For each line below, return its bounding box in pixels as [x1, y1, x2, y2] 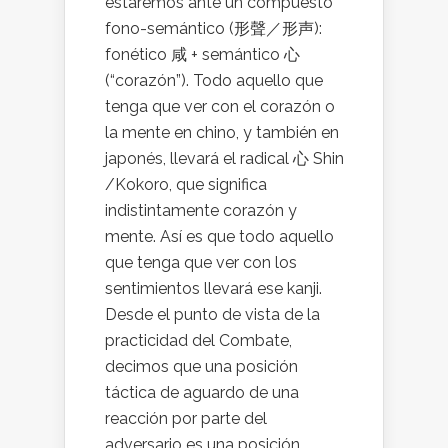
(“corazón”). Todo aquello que [105, 71, 323, 90]
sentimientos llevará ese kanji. [105, 279, 322, 298]
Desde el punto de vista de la [105, 305, 320, 324]
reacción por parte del [105, 409, 267, 428]
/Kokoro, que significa [105, 175, 267, 194]
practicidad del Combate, [105, 331, 292, 350]
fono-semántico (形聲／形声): [105, 19, 322, 38]
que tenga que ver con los [105, 253, 297, 272]
